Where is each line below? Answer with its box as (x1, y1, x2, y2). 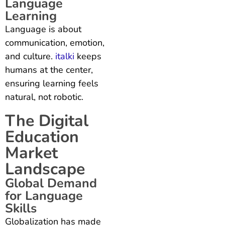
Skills (5, 199, 37, 217)
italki (55, 50, 74, 62)
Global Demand (5, 174, 97, 192)
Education (5, 126, 79, 148)
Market (5, 142, 58, 164)
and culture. (5, 50, 55, 62)
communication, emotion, (5, 36, 104, 49)
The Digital (5, 109, 88, 132)
